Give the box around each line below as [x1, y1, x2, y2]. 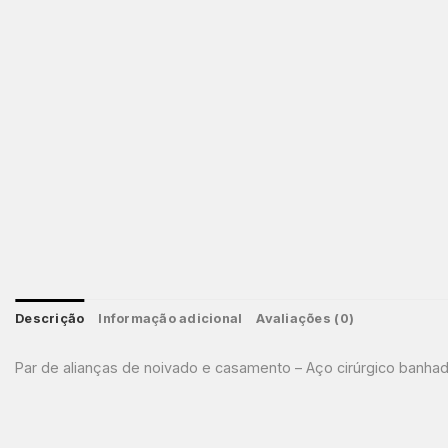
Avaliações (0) [256, 310, 355, 326]
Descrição [15, 310, 85, 326]
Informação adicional [98, 310, 243, 326]
